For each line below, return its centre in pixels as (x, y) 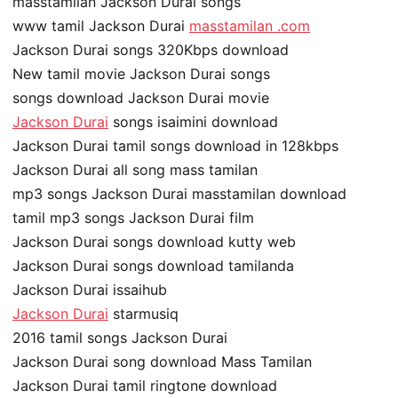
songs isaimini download (193, 121)
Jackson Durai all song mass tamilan (135, 169)
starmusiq (143, 313)
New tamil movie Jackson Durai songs (141, 73)
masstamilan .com (250, 25)
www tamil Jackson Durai (101, 25)
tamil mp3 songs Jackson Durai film (133, 217)
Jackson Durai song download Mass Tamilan (162, 361)
